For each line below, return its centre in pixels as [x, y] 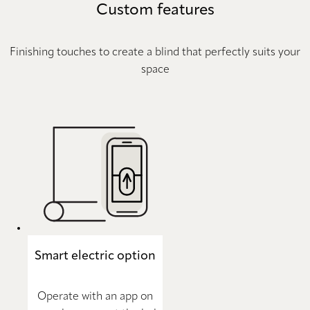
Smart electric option [95, 256]
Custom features [155, 10]
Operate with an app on [95, 297]
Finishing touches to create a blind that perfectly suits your [155, 52]
